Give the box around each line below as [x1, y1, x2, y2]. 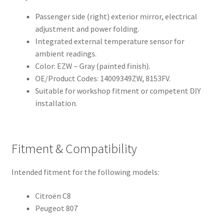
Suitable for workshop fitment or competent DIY [35, 85, 201, 96]
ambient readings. [35, 48, 97, 58]
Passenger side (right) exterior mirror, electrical [35, 11, 197, 21]
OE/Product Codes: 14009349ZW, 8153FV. [35, 73, 170, 83]
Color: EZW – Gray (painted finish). [35, 60, 150, 71]
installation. [35, 98, 77, 108]
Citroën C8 [35, 190, 71, 201]
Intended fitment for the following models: [11, 167, 159, 177]
